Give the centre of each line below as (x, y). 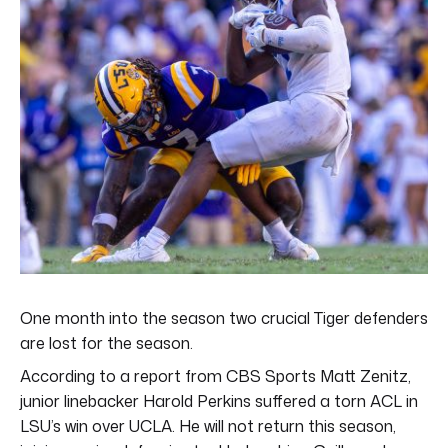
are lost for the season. (106, 342)
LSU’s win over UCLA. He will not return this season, (208, 425)
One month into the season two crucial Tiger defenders (224, 317)
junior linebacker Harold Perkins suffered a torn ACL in (219, 400)
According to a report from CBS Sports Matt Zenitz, (215, 375)
